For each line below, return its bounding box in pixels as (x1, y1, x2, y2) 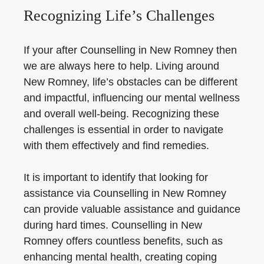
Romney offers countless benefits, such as (24, 235, 223, 247)
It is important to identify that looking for (24, 171, 208, 183)
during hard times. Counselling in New (24, 219, 202, 231)
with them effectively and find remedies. (24, 140, 209, 151)
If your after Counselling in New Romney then (24, 44, 237, 56)
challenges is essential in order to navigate (24, 124, 223, 136)
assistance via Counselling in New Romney (24, 187, 226, 199)
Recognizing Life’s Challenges (24, 7, 214, 24)
